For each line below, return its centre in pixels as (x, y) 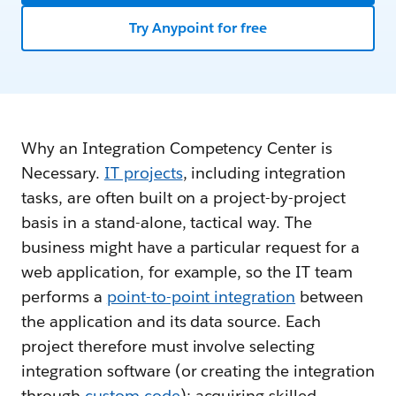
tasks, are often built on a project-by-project (184, 198)
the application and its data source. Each (171, 321)
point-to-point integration (201, 297)
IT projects (143, 173)
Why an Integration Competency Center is (177, 148)
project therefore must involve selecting (168, 346)
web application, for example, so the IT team (187, 272)
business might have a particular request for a (191, 247)
